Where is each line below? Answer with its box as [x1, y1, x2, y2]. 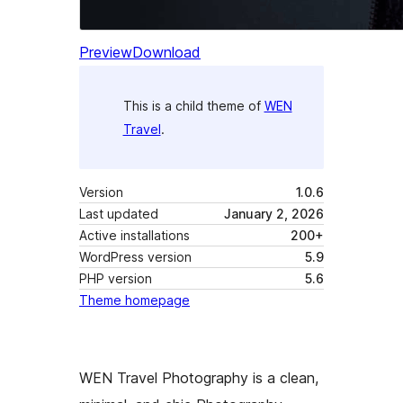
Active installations [79, 228, 190, 244]
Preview [79, 43, 132, 62]
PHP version [79, 271, 152, 287]
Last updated [79, 206, 158, 222]
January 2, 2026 [224, 206, 324, 222]
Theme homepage [79, 292, 190, 309]
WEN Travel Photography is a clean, [79, 369, 318, 388]
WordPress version [79, 249, 192, 265]
